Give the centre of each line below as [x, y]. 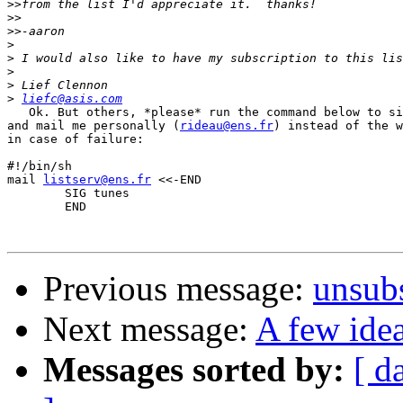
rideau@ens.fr [227, 126]
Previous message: [178, 289]
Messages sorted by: [194, 370]
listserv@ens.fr [97, 180]
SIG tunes [36, 193]
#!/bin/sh [40, 166]
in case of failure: [76, 139]
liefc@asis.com [72, 99]
